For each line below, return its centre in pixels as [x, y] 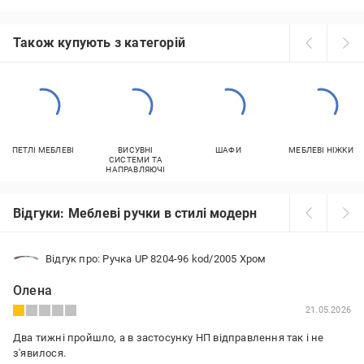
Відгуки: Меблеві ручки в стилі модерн [135, 213]
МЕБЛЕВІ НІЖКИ [321, 150]
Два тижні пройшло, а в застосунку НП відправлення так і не [169, 338]
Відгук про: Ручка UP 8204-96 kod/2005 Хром [156, 258]
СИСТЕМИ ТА [136, 160]
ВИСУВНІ [136, 150]
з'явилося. [39, 353]
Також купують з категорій [99, 43]
